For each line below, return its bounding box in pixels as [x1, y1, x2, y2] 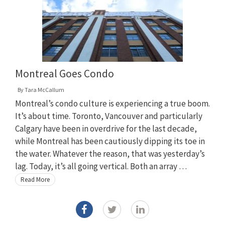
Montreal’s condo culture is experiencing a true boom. [15, 97, 210, 109]
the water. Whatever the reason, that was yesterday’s [15, 148, 205, 159]
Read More [21, 175, 50, 184]
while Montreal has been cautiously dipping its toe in [15, 135, 205, 147]
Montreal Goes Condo [15, 66, 114, 80]
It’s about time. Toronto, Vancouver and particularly [15, 110, 202, 122]
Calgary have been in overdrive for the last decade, [15, 123, 197, 134]
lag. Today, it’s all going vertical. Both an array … [15, 160, 187, 172]
